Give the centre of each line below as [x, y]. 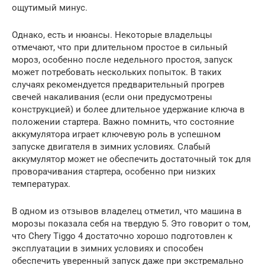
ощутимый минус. [50, 8]
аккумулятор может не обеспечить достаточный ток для [131, 159]
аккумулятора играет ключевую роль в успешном [116, 134]
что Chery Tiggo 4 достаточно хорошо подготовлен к [122, 236]
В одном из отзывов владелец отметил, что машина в [127, 211]
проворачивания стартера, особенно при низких [114, 172]
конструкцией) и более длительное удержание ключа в [128, 109]
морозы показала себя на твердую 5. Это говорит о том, [131, 224]
